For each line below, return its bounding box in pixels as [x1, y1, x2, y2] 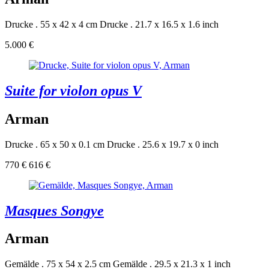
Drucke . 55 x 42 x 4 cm [5, 19, 97, 29]
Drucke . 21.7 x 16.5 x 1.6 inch [100, 19, 219, 29]
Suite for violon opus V [5, 82, 142, 98]
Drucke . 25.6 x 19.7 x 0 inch [107, 139, 219, 150]
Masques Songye [5, 202, 104, 219]
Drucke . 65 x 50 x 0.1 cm [5, 139, 104, 150]
